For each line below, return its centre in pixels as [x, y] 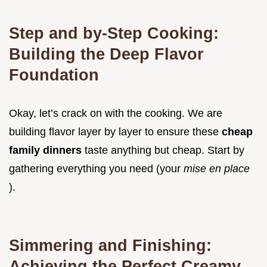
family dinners [47, 150]
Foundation [54, 74]
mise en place [217, 168]
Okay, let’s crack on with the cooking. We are [116, 113]
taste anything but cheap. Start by [164, 150]
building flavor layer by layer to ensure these [115, 131]
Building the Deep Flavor [106, 54]
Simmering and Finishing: [110, 245]
